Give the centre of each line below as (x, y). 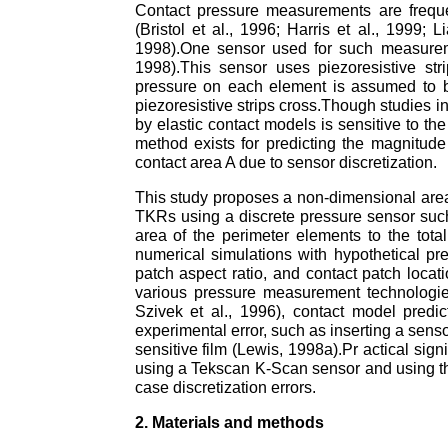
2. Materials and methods (229, 422)
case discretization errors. (225, 387)
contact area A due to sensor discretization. (285, 162)
